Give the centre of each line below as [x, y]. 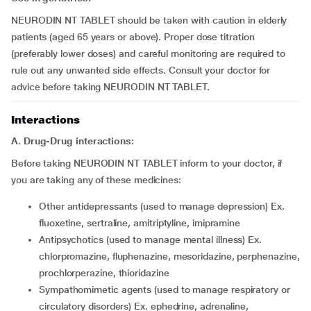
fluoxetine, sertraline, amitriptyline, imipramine [140, 223]
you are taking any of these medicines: [96, 180]
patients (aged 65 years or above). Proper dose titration [133, 37]
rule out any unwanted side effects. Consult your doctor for [141, 70]
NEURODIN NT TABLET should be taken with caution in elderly [149, 20]
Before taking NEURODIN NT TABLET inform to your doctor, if [147, 163]
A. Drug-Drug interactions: [73, 141]
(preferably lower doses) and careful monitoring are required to [148, 53]
